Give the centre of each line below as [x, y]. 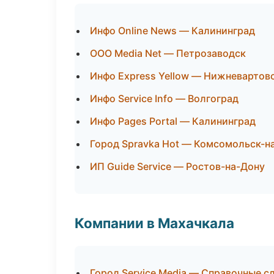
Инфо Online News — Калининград [172, 31]
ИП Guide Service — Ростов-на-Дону [177, 166]
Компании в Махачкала [154, 223]
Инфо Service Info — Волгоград [164, 98]
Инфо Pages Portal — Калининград [173, 121]
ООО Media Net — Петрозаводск [168, 53]
